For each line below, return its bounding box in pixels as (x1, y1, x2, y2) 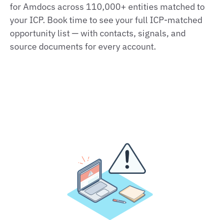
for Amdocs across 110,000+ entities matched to (10, 1, 205, 12)
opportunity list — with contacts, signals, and (10, 27, 186, 39)
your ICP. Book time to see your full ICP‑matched (10, 14, 202, 26)
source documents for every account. (10, 41, 156, 52)
